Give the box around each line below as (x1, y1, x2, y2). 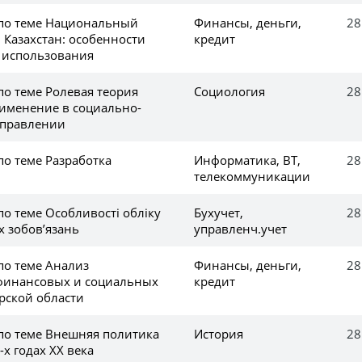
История (194, 325, 243, 342)
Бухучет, (194, 204, 243, 221)
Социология (194, 82, 265, 99)
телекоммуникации (194, 167, 310, 184)
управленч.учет (194, 220, 287, 237)
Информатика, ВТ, (194, 151, 301, 168)
